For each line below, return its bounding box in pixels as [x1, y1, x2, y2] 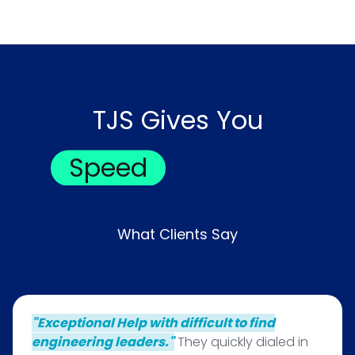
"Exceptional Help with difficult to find [32, 314, 275, 332]
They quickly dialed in [174, 333, 308, 351]
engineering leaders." [32, 333, 174, 351]
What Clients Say [117, 224, 238, 244]
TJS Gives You [92, 102, 263, 138]
